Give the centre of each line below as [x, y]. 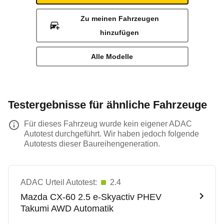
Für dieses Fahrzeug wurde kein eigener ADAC [108, 124]
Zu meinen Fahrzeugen [119, 18]
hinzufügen [120, 32]
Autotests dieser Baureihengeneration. [92, 144]
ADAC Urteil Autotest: [59, 182]
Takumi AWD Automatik [67, 208]
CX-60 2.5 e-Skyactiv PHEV [106, 197]
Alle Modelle [112, 56]
